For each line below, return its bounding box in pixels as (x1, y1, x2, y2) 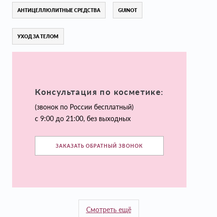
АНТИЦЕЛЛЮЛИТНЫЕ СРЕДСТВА (17, 7, 100, 14)
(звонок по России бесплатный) (35, 102, 134, 111)
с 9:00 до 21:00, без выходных (35, 114, 131, 123)
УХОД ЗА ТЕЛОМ (17, 33, 59, 40)
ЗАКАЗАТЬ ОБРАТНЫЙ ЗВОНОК (56, 142, 143, 149)
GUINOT (118, 7, 138, 14)
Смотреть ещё (86, 205, 131, 214)
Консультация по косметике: (35, 86, 164, 97)
